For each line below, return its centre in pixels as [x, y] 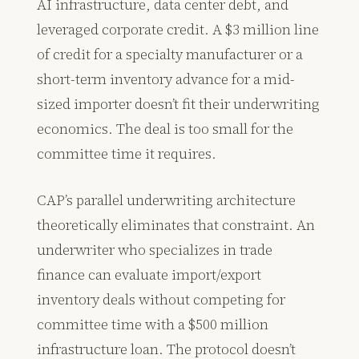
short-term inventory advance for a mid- [166, 79]
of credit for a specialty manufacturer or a [170, 54]
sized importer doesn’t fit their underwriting [179, 104]
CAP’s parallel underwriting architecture [167, 200]
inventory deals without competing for [161, 300]
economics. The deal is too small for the [165, 129]
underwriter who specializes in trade [155, 250]
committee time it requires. [127, 154]
